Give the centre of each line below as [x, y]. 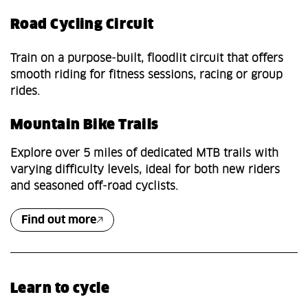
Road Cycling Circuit [82, 24]
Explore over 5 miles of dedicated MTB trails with [144, 153]
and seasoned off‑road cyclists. [94, 186]
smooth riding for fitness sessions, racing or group [146, 75]
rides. [25, 91]
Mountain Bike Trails [85, 125]
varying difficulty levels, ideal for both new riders [145, 169]
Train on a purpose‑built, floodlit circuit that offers [147, 58]
